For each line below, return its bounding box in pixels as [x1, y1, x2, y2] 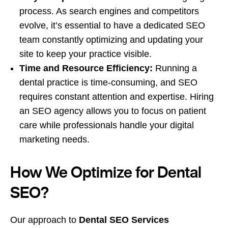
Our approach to [10, 214, 79, 225]
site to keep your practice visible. [19, 48, 152, 59]
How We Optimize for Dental [10, 164, 202, 180]
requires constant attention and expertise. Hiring [19, 91, 214, 102]
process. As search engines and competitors [19, 6, 199, 16]
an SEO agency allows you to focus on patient [19, 105, 206, 116]
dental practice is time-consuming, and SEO [19, 77, 197, 88]
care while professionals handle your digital [19, 120, 194, 130]
